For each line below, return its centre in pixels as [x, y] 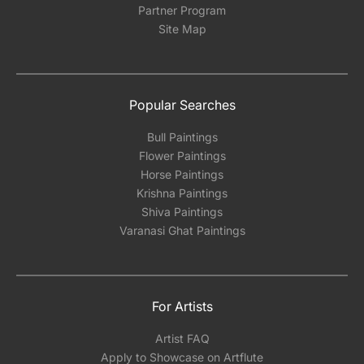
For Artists [182, 306]
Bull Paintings [182, 137]
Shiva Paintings [182, 212]
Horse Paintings [182, 174]
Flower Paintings [182, 156]
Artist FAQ [182, 338]
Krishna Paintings [182, 193]
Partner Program [182, 10]
